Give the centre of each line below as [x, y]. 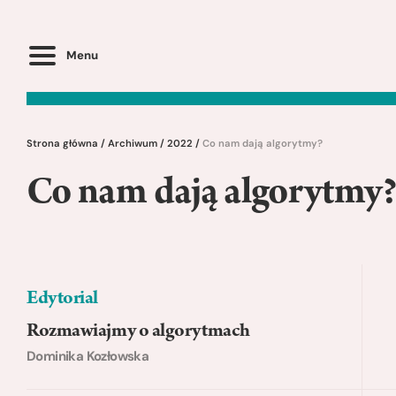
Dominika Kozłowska [88, 356]
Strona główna [62, 143]
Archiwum [133, 143]
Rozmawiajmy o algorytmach [138, 333]
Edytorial [62, 300]
